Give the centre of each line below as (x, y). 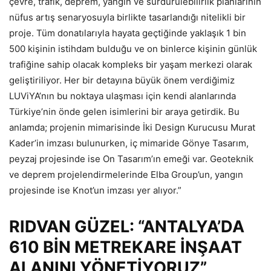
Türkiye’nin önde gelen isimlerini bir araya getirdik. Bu (124, 112)
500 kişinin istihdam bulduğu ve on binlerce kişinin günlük (133, 49)
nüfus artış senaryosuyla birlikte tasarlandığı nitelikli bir (127, 18)
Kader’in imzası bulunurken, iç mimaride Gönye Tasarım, (129, 143)
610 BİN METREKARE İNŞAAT (126, 247)
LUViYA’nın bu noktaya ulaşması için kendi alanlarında (122, 96)
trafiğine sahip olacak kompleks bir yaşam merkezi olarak (131, 65)
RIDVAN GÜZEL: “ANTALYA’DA (127, 227)
